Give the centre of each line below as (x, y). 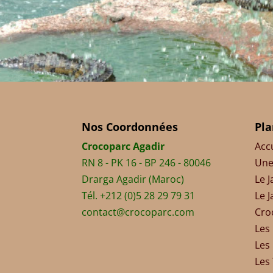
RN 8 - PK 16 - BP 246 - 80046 (147, 162)
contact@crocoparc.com (138, 212)
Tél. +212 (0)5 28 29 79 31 (139, 195)
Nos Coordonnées (130, 126)
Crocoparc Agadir (123, 146)
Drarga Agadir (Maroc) (133, 179)
